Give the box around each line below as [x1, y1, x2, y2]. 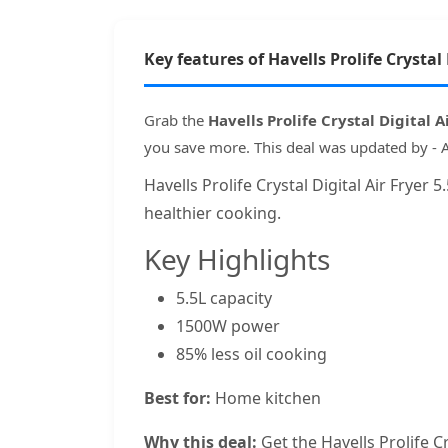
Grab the [144, 109, 208, 130]
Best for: [144, 386, 211, 409]
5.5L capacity [176, 286, 272, 309]
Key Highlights [144, 239, 330, 278]
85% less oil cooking [176, 342, 327, 365]
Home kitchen [211, 386, 321, 409]
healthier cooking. [144, 201, 281, 224]
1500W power [176, 314, 280, 337]
